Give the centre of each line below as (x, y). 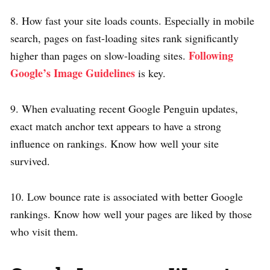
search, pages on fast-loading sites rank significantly (124, 38)
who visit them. (44, 232)
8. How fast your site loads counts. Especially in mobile (132, 21)
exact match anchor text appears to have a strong (116, 126)
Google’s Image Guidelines (73, 73)
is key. (150, 73)
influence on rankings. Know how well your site (115, 144)
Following (211, 56)
